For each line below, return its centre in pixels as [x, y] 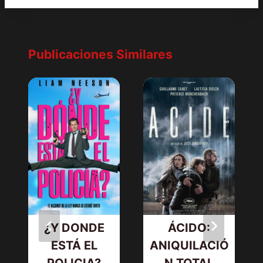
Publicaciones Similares [100, 55]
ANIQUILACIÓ [189, 246]
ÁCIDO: [189, 228]
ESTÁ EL [74, 246]
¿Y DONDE [74, 228]
